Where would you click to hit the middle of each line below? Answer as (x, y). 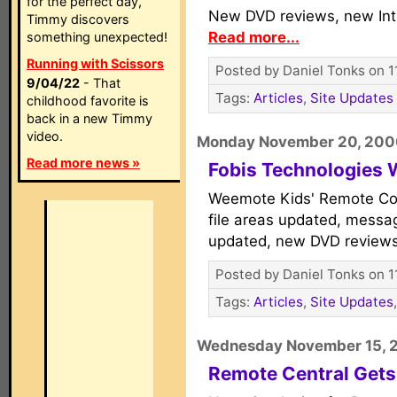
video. (45, 136)
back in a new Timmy (90, 118)
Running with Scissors (95, 63)
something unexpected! (97, 37)
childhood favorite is (88, 101)
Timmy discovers (78, 19)
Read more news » (83, 163)
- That (100, 83)
